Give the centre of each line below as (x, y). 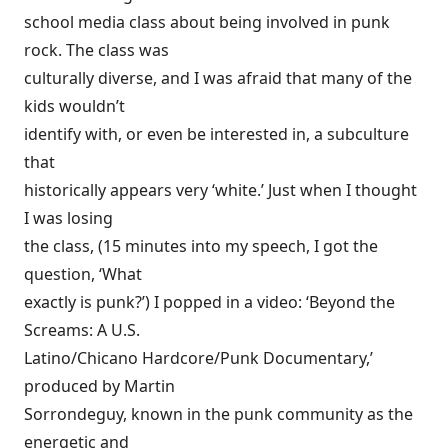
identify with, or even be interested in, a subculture (216, 134)
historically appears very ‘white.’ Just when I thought (220, 190)
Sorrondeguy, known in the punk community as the (218, 414)
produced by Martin (99, 386)
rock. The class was (96, 50)
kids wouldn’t (74, 106)
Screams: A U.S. (82, 330)
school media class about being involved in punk (207, 22)
